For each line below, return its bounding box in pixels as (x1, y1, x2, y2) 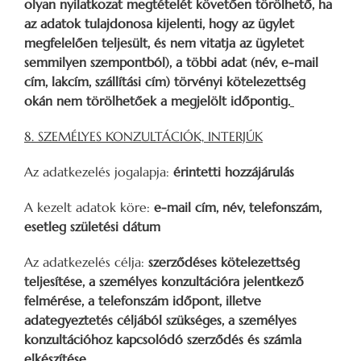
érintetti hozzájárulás (169, 163, 294, 180)
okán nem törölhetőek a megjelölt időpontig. (24, 92, 290, 109)
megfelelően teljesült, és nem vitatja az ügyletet (24, 34, 304, 51)
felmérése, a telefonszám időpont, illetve (24, 292, 261, 309)
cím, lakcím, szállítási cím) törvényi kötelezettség (24, 73, 305, 89)
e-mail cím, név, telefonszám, (154, 198, 322, 215)
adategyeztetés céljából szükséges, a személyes (24, 311, 297, 328)
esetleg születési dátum (24, 218, 160, 234)
